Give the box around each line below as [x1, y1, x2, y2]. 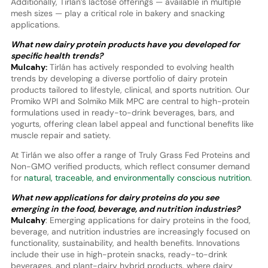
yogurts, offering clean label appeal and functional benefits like [10, 118, 254, 129]
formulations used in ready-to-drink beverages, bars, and [10, 106, 234, 118]
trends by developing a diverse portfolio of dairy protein [10, 72, 227, 84]
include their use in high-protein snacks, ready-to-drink [10, 248, 227, 260]
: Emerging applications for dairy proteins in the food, [45, 214, 251, 226]
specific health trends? [10, 50, 103, 61]
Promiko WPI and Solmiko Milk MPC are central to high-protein [10, 95, 249, 106]
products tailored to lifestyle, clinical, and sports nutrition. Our [10, 84, 249, 95]
